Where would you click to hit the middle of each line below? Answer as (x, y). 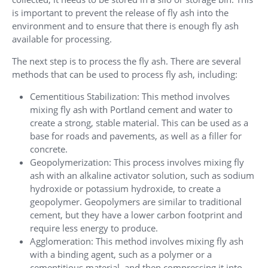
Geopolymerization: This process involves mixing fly (137, 162)
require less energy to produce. (94, 228)
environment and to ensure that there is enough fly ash (125, 26)
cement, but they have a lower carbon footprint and (136, 215)
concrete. (49, 149)
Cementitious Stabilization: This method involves (130, 97)
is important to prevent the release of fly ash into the (120, 13)
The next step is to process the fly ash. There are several (127, 61)
